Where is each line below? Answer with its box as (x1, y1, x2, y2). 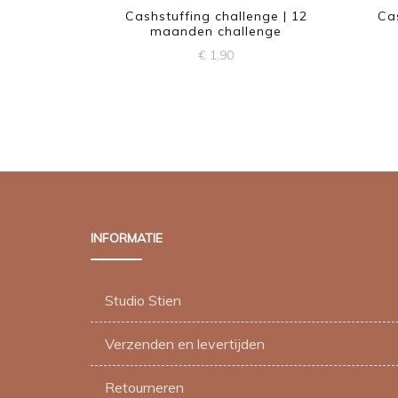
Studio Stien (105, 291, 181, 309)
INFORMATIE (91, 229, 163, 246)
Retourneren (105, 378, 184, 396)
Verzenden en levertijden (105, 334, 265, 353)
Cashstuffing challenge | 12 (124, 8, 307, 25)
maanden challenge (150, 23, 283, 40)
